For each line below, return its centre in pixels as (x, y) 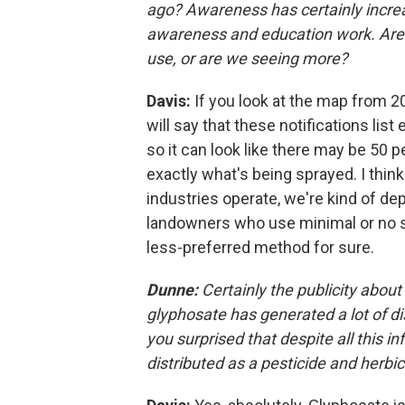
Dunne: (174, 290)
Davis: (170, 101)
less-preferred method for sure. (260, 247)
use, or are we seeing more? (247, 58)
